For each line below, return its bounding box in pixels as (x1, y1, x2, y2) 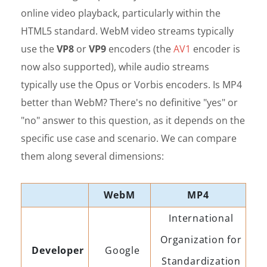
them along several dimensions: (21, 149, 164, 163)
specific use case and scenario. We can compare (21, 131, 237, 145)
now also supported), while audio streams (21, 60, 209, 73)
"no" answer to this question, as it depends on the (21, 113, 245, 127)
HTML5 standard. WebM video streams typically (21, 24, 234, 38)
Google (105, 243, 140, 257)
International (169, 211, 234, 225)
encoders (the (106, 42, 173, 55)
